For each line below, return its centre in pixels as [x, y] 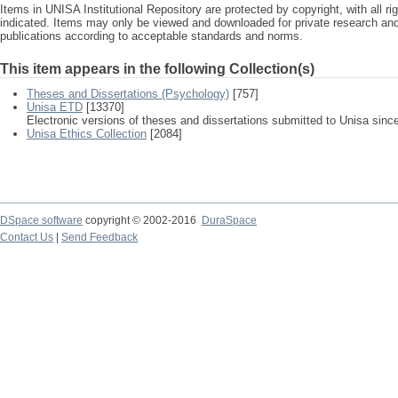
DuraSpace [229, 220]
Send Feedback [99, 237]
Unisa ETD [55, 107]
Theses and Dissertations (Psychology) [128, 94]
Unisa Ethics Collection [87, 134]
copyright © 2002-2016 [142, 220]
